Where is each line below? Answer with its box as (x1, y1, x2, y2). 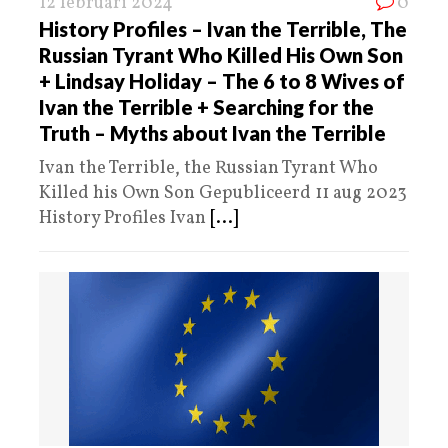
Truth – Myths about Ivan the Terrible (39, 120, 386, 145)
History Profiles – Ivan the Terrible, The (39, 16, 407, 41)
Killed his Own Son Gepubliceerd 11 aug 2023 (39, 180, 407, 206)
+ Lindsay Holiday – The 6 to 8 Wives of (39, 68, 405, 93)
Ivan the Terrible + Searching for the (39, 94, 374, 119)
